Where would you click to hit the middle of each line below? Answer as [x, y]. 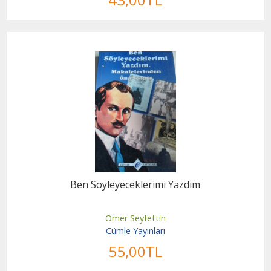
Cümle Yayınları [135, 231]
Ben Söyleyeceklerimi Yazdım [135, 184]
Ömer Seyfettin [135, 218]
